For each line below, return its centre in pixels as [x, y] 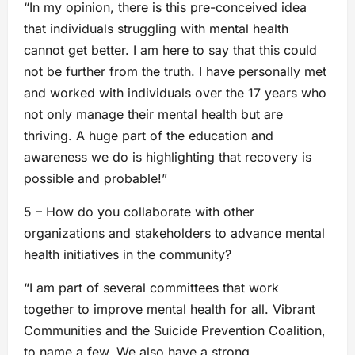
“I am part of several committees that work [151, 287]
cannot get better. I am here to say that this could [170, 50]
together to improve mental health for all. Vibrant [170, 309]
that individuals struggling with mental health [156, 28]
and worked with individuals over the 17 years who [175, 92]
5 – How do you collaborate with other [139, 211]
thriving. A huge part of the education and [149, 135]
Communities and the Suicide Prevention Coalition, [175, 330]
